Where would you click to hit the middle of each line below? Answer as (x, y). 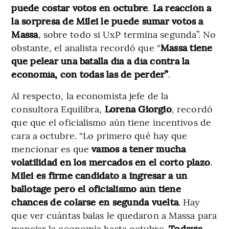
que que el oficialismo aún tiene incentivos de (111, 122)
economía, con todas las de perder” (90, 74)
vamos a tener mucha (139, 149)
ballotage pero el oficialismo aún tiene (96, 189)
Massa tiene (186, 48)
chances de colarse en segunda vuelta (95, 202)
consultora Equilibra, (58, 109)
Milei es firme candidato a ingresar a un (99, 175)
